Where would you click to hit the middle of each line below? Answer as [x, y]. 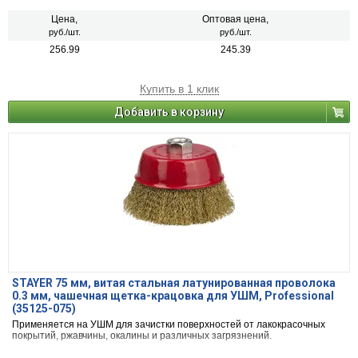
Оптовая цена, [235, 20]
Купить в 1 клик [179, 89]
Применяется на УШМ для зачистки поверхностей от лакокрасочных [169, 325]
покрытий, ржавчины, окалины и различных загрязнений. [142, 336]
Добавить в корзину [169, 112]
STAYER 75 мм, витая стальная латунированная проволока [174, 283]
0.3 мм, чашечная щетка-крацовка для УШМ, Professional [173, 296]
